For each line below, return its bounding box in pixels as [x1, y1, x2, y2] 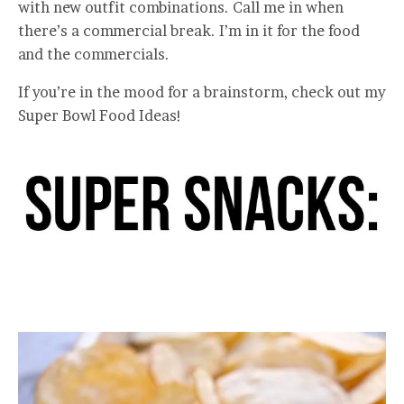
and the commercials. [18, 45, 170, 63]
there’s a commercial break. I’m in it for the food [18, 22, 360, 40]
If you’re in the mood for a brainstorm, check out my [18, 83, 386, 101]
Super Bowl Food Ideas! [18, 106, 182, 124]
